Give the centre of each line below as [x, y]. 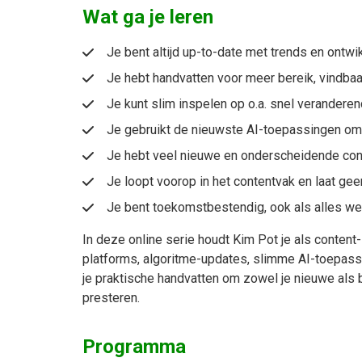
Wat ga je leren [148, 17]
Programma [134, 347]
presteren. [111, 298]
